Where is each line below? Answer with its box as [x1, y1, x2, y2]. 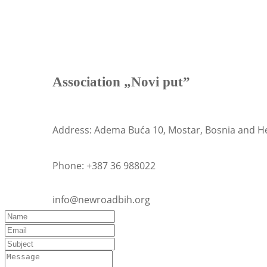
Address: [52, 123, 94, 137]
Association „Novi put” [52, 74, 190, 90]
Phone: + [52, 159, 92, 173]
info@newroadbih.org [52, 193, 150, 207]
